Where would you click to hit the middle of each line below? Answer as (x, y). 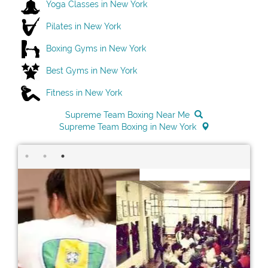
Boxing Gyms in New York (96, 48)
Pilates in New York (83, 26)
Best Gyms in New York (92, 70)
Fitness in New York (84, 92)
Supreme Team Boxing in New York (127, 127)
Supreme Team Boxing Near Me (127, 115)
